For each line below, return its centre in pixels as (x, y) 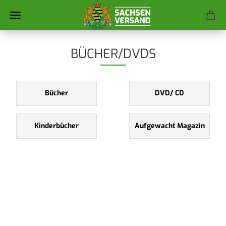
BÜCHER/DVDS (113, 54)
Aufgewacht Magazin (169, 126)
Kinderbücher (56, 126)
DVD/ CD (169, 93)
